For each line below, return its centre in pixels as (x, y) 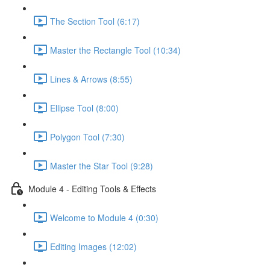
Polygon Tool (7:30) (87, 137)
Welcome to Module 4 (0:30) (104, 217)
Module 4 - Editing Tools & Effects (92, 188)
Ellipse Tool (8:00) (84, 108)
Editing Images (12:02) (93, 246)
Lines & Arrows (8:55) (91, 79)
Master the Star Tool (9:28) (102, 165)
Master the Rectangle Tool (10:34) (115, 50)
